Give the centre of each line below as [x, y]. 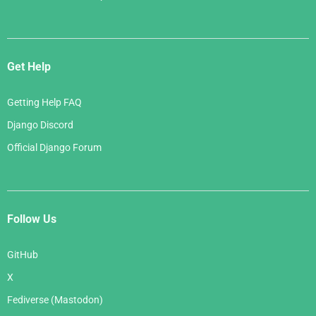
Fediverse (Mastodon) [55, 300]
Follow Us [32, 219]
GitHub [23, 255]
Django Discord [40, 125]
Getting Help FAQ [44, 103]
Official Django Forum [54, 148]
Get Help [29, 67]
